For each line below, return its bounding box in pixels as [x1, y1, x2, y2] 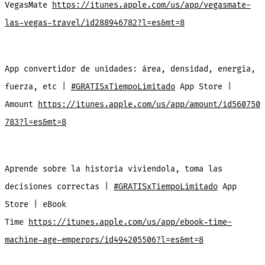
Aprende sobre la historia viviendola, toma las [4, 163, 222, 174]
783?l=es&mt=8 [4, 117, 66, 128]
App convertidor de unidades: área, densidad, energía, [4, 64, 256, 75]
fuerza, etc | [4, 82, 71, 92]
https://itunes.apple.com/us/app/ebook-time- [28, 216, 232, 227]
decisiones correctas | [4, 181, 114, 192]
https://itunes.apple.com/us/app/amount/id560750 [37, 99, 260, 110]
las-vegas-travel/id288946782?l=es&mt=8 [4, 18, 185, 28]
